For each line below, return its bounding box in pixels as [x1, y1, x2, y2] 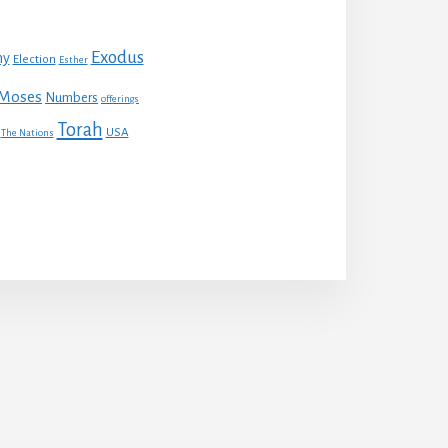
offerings [101, 92, 139, 104]
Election [12, 52, 56, 66]
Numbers [45, 89, 98, 105]
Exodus [90, 46, 144, 67]
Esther [58, 53, 88, 65]
